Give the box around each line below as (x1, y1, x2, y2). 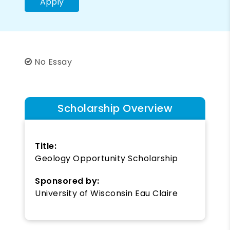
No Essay (32, 55, 72, 68)
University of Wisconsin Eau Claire (35, 187, 178, 199)
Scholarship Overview (57, 101, 172, 116)
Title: (35, 140, 56, 152)
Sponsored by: (35, 175, 100, 187)
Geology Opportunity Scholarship (35, 152, 178, 164)
